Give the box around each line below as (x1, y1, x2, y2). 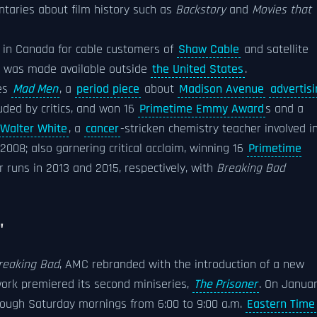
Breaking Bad (217, 161, 285, 176)
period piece (76, 81, 139, 97)
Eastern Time (247, 296, 315, 312)
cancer (86, 121, 119, 137)
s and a (265, 101, 304, 117)
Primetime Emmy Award (139, 101, 264, 117)
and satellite (241, 42, 309, 57)
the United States (152, 62, 243, 77)
